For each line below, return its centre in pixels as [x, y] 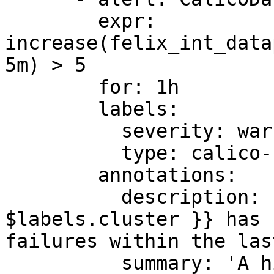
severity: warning [63, 131]
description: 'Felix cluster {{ [63, 197]
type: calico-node [63, 153]
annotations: [51, 175]
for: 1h [51, 87]
